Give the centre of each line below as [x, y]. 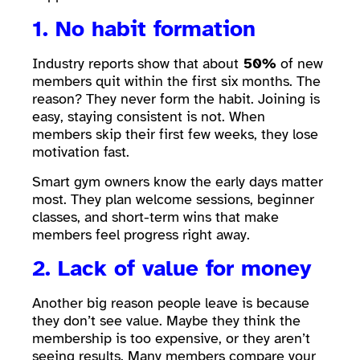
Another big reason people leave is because [171, 303]
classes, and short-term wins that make [155, 217]
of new [300, 64]
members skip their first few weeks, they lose [175, 135]
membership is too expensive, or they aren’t [171, 338]
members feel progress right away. [143, 234]
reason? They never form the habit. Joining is [176, 99]
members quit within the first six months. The [176, 82]
